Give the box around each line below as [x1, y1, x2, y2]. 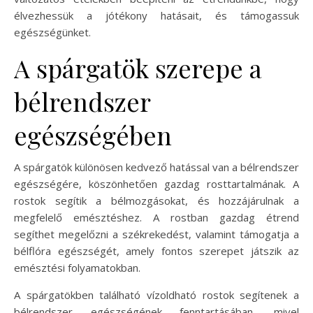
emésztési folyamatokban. [14, 260, 140, 275]
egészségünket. [14, 24, 91, 39]
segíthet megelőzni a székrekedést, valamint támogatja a [14, 226, 299, 241]
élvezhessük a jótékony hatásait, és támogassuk [14, 8, 299, 22]
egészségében [14, 117, 172, 152]
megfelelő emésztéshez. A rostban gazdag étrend [14, 210, 299, 224]
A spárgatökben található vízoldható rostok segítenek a [14, 287, 299, 302]
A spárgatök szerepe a [14, 50, 262, 85]
